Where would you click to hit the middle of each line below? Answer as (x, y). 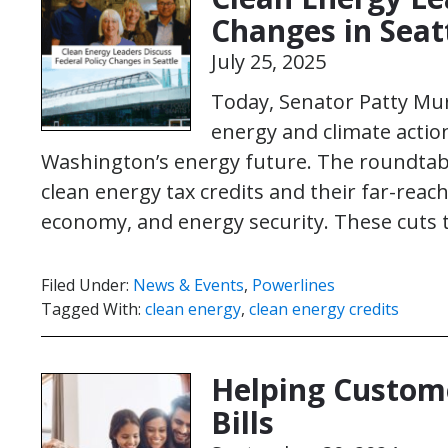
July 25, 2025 (268, 61)
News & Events (188, 285)
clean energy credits (324, 309)
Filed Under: (87, 285)
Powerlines (293, 285)
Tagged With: (93, 309)
